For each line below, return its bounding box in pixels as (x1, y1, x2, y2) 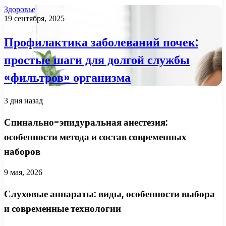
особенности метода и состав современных (4, 130, 187, 144)
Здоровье (4, 5, 35, 14)
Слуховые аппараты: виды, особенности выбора (4, 187, 215, 201)
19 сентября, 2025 (4, 14, 65, 23)
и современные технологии (4, 202, 121, 216)
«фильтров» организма (4, 69, 131, 86)
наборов (4, 144, 40, 158)
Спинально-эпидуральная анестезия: (4, 115, 168, 129)
